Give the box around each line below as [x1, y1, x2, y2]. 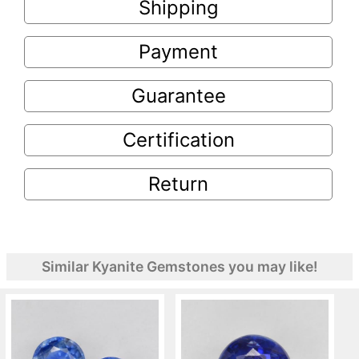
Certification [122, 127, 235, 151]
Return [148, 171, 208, 196]
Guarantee [131, 83, 226, 107]
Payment [139, 39, 218, 63]
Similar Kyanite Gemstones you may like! [42, 257, 317, 275]
